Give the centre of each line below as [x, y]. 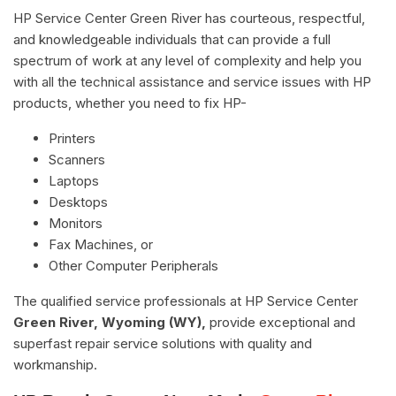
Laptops [74, 180]
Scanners [77, 159]
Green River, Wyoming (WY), [110, 322]
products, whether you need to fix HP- [130, 103]
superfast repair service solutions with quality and [163, 343]
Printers [72, 138]
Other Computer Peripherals [133, 265]
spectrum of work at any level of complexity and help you [187, 60]
